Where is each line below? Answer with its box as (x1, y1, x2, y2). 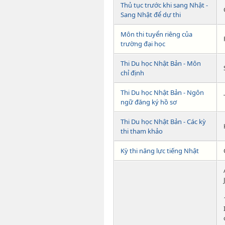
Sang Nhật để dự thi (121, 10, 181, 20)
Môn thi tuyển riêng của (121, 30, 192, 39)
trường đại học (121, 39, 165, 49)
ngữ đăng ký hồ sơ (121, 97, 177, 107)
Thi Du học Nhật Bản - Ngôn (121, 88, 204, 97)
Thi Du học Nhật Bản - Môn (121, 59, 201, 68)
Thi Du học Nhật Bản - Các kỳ (121, 117, 206, 127)
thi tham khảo (121, 127, 163, 136)
